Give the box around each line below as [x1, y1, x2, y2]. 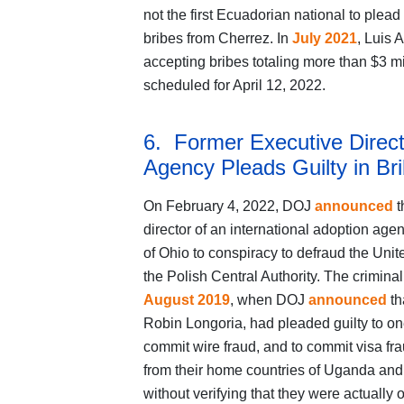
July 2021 [291, 31, 357, 47]
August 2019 [142, 292, 230, 308]
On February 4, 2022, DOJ [142, 198, 315, 215]
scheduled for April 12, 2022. [142, 78, 326, 94]
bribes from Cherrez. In [142, 31, 292, 47]
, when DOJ [229, 292, 308, 308]
